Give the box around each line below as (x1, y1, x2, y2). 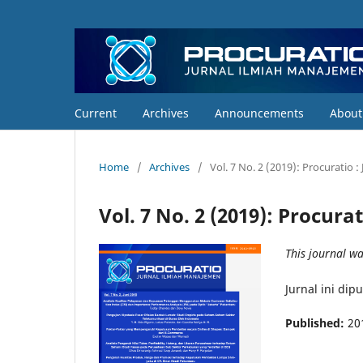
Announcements (215, 105, 304, 121)
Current (75, 105, 117, 121)
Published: (285, 314, 348, 331)
